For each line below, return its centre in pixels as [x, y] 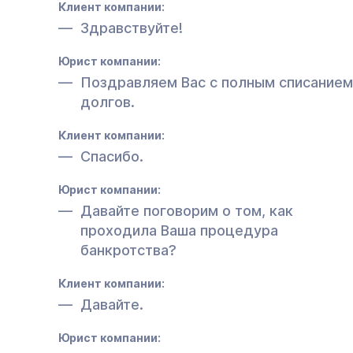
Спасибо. [112, 156]
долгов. [108, 102]
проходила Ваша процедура [179, 230]
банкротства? [128, 250]
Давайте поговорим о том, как [187, 210]
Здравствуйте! [132, 28]
